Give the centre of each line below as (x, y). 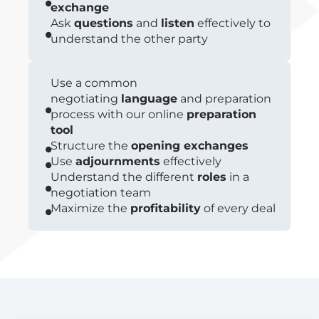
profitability (166, 208)
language (149, 99)
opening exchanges (190, 146)
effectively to (232, 23)
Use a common (94, 83)
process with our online (119, 114)
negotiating (86, 99)
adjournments (118, 161)
